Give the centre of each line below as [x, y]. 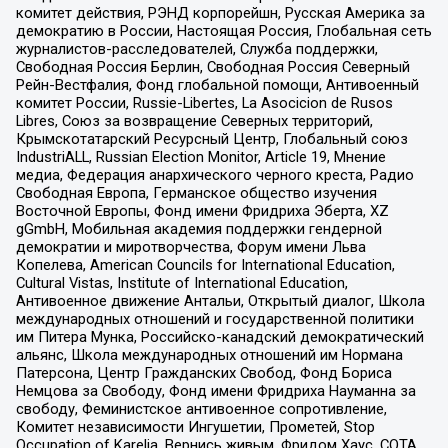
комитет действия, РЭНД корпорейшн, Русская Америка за [220, 12]
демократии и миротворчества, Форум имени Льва [190, 246]
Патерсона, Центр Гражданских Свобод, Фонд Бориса [203, 372]
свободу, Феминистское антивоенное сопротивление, [201, 408]
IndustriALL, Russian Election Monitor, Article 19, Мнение [200, 156]
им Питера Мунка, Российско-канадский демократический [219, 336]
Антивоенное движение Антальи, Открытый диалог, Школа [220, 300]
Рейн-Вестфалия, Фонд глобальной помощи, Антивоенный [217, 84]
